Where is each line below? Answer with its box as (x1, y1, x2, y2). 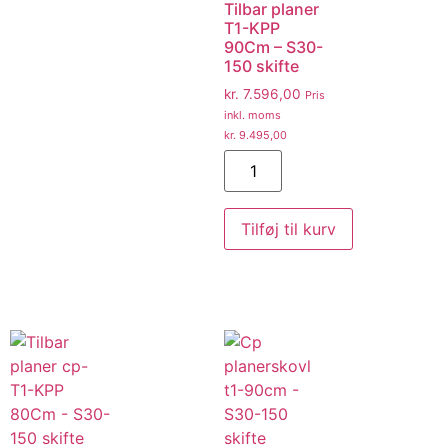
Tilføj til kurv (241, 219, 336, 240)
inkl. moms (224, 107, 281, 122)
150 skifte (224, 55, 299, 76)
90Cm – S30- (224, 36, 323, 57)
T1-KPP (224, 17, 280, 38)
